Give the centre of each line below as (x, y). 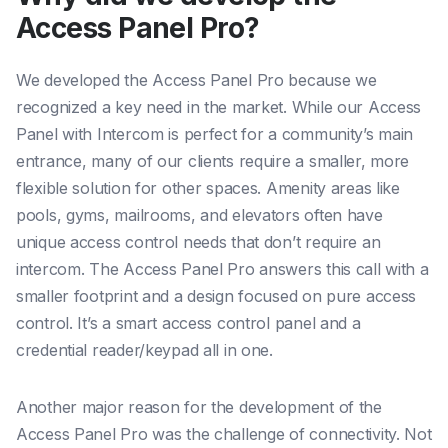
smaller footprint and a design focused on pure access (216, 296)
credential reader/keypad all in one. (144, 350)
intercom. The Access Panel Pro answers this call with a (222, 269)
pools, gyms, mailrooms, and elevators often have (199, 215)
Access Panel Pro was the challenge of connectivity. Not (224, 434)
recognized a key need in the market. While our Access (219, 107)
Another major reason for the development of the (199, 407)
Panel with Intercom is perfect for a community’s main (215, 134)
